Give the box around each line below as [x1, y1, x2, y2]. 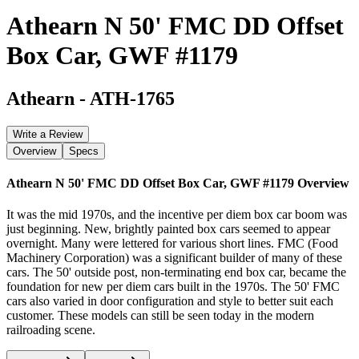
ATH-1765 [90, 87, 175, 109]
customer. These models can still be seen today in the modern [6, 309, 314, 323]
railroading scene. [6, 323, 95, 337]
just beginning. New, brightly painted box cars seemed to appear [6, 222, 330, 236]
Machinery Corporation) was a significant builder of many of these [6, 251, 342, 265]
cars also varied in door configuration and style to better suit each [6, 294, 333, 309]
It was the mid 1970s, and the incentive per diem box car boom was [6, 208, 347, 222]
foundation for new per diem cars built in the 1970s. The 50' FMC [6, 280, 340, 294]
